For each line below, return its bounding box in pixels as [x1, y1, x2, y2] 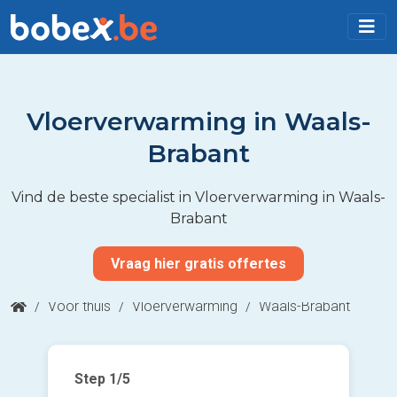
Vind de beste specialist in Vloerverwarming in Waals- [12, 188, 385, 206]
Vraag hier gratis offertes [111, 254, 286, 272]
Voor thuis [48, 297, 111, 315]
